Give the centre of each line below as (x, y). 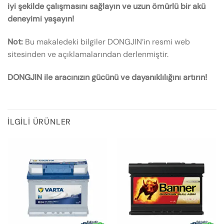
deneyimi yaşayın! (41, 19)
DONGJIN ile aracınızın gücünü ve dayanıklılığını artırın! (107, 77)
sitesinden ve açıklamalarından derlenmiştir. (88, 54)
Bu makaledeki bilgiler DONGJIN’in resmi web (106, 42)
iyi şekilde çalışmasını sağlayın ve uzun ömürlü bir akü (106, 6)
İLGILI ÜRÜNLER (39, 121)
